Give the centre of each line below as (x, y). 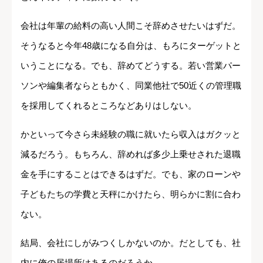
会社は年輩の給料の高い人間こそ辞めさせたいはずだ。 (131, 26)
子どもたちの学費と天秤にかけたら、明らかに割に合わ (131, 194)
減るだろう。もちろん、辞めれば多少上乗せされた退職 (131, 154)
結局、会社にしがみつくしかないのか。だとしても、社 (131, 243)
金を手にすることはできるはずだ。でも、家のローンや (131, 174)
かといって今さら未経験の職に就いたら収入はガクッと (131, 134)
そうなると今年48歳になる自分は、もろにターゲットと (131, 46)
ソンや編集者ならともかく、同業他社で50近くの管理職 (131, 86)
